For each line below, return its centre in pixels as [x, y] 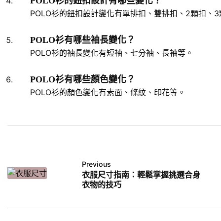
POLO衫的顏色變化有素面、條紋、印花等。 [108, 92]
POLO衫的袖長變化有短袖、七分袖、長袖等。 [112, 53]
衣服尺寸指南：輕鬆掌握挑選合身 [141, 175]
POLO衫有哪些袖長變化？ [83, 40]
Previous [96, 164]
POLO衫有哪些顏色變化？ [83, 79]
